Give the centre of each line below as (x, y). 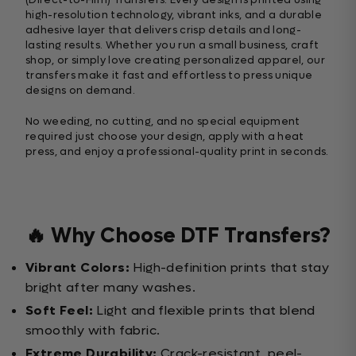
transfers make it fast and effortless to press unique (169, 75)
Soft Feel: (59, 310)
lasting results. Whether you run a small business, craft (172, 45)
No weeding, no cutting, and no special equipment (163, 121)
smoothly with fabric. (93, 330)
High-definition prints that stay (230, 267)
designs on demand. (80, 90)
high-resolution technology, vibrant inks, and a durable (174, 15)
